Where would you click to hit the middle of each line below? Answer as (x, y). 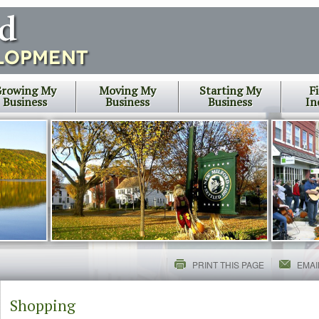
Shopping (43, 305)
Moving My (127, 90)
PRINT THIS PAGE (228, 265)
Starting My (230, 90)
